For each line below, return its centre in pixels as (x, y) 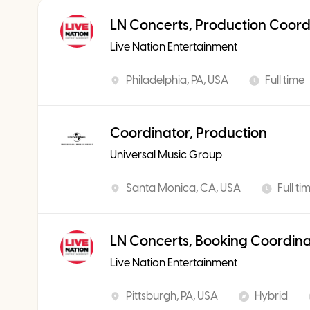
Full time (285, 80)
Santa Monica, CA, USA (183, 188)
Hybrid (271, 296)
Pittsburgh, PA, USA (172, 296)
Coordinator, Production (189, 133)
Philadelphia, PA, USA (177, 80)
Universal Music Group (166, 155)
